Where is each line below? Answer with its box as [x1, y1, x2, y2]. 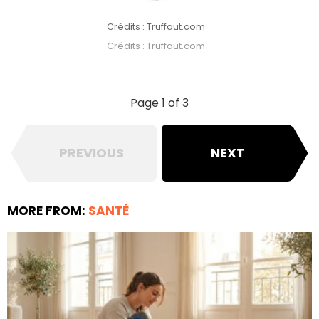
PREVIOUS [58, 143, 124, 162]
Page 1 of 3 [130, 94, 189, 111]
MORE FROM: [7, 202, 88, 220]
